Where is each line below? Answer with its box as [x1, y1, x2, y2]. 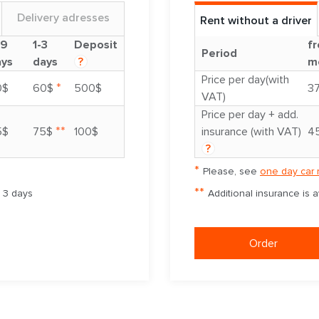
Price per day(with [202, 73, 289, 88]
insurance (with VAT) [202, 125, 301, 140]
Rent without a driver [199, 14, 312, 28]
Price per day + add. [202, 108, 298, 122]
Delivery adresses [16, 11, 110, 26]
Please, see [203, 165, 260, 178]
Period [202, 46, 237, 61]
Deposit [74, 38, 117, 53]
